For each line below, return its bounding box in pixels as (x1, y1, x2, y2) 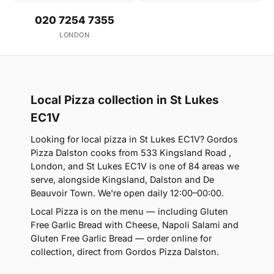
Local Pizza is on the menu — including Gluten (31, 206, 228, 217)
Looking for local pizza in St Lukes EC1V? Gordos (31, 134, 238, 145)
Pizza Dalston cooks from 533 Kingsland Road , (31, 147, 231, 158)
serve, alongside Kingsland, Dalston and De (31, 174, 214, 185)
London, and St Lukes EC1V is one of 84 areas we (31, 161, 239, 172)
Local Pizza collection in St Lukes (31, 93, 219, 108)
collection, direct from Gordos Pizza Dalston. (31, 246, 219, 257)
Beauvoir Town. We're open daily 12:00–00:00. (31, 188, 224, 199)
